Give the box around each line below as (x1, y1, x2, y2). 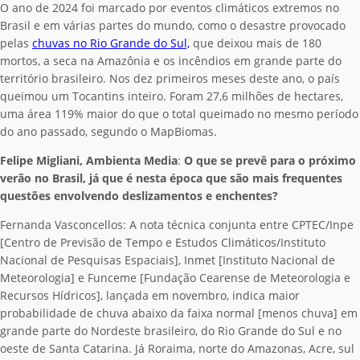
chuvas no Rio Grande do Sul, (32, 35, 190, 51)
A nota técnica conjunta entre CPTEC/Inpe (126, 216, 354, 232)
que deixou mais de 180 (190, 35, 321, 51)
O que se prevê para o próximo (181, 152, 356, 168)
